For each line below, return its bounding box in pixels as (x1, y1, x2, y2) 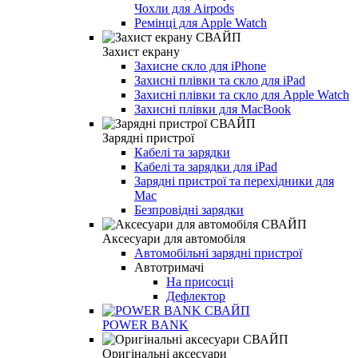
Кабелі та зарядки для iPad (134, 159, 277, 173)
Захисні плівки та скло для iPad (134, 73, 305, 87)
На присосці (166, 274, 233, 288)
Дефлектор (166, 288, 225, 303)
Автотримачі (134, 260, 204, 274)
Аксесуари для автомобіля (102, 231, 245, 245)
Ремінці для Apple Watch (134, 15, 267, 30)
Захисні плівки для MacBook (134, 101, 291, 116)
